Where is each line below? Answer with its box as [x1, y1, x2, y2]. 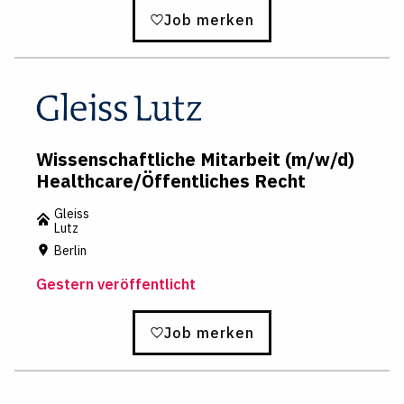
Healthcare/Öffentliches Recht [36, 168, 306, 193]
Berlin [54, 243, 87, 260]
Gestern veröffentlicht [36, 275, 196, 294]
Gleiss [54, 205, 89, 222]
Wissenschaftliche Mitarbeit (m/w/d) [36, 146, 354, 171]
